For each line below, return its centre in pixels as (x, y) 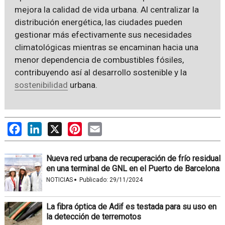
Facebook (39, 127)
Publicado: (94, 180)
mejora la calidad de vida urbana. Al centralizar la (106, 9)
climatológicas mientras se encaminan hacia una (106, 47)
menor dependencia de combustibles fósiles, (99, 60)
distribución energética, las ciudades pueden (98, 22)
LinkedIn (57, 127)
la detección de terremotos (93, 216)
